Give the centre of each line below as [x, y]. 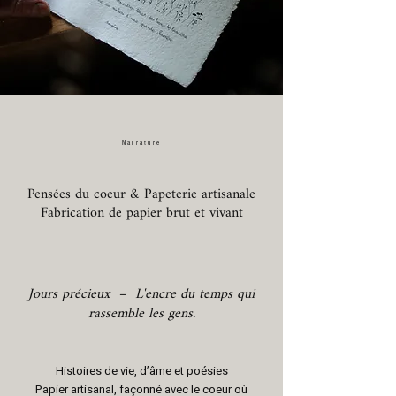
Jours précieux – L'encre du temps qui [141, 295]
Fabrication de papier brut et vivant [141, 213]
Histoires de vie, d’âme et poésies [141, 371]
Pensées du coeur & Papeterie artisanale [141, 195]
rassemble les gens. [141, 314]
